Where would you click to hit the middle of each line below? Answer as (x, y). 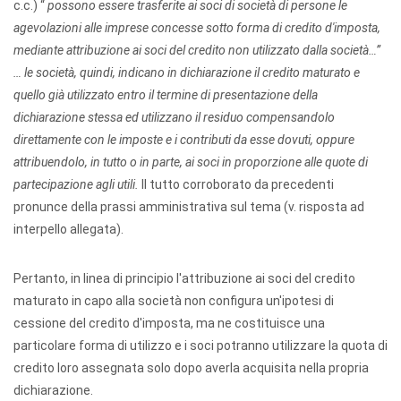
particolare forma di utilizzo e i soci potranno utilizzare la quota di (200, 346)
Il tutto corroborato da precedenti (238, 184)
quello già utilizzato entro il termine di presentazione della (166, 95)
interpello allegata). (68, 229)
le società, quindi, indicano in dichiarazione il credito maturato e (192, 73)
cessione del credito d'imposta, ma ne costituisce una (169, 323)
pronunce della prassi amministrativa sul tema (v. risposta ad (189, 207)
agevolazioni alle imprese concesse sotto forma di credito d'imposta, (197, 28)
